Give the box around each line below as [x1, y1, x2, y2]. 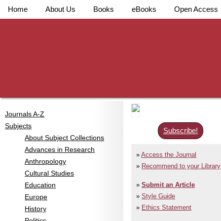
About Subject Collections [25, 134, 104, 142]
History [25, 205, 46, 213]
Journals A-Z [5, 110, 44, 118]
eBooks [132, 5, 156, 13]
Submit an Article [142, 181, 195, 188]
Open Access [174, 5, 218, 13]
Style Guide [142, 192, 175, 200]
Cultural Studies [25, 169, 74, 177]
